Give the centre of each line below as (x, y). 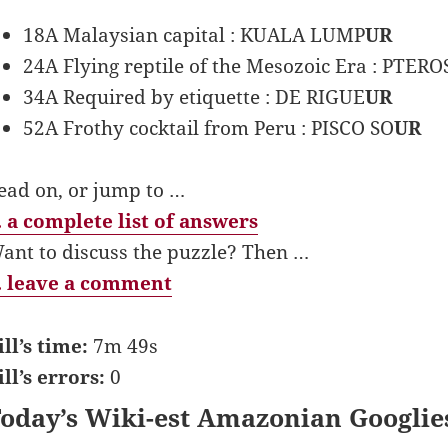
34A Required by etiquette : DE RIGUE (193, 97)
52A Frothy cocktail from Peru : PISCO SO (208, 128)
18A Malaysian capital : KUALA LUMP (193, 35)
